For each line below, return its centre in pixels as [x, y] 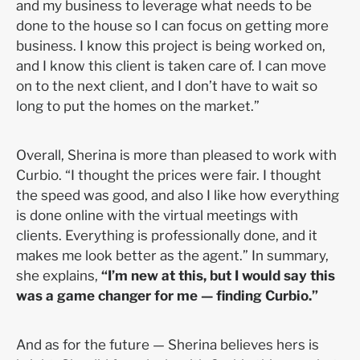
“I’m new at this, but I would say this [218, 275]
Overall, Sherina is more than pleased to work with [176, 155]
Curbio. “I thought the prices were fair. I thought [169, 175]
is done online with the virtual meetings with [157, 215]
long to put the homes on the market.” [139, 106]
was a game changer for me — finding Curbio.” [167, 295]
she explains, [59, 275]
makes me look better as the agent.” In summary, [172, 255]
